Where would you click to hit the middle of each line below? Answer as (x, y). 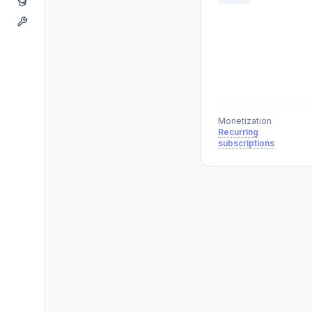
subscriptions (246, 143)
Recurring (238, 132)
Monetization (245, 121)
